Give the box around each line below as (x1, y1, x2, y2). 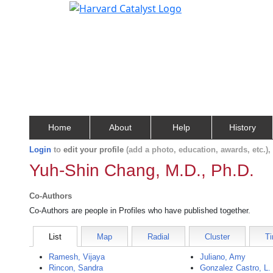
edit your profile (63, 145, 124, 154)
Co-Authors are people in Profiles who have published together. (29, 206, 250, 215)
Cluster (205, 232, 230, 241)
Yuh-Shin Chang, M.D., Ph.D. (29, 161, 254, 180)
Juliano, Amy (200, 252, 246, 261)
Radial (147, 232, 169, 241)
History (229, 122, 256, 132)
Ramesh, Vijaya (49, 252, 105, 261)
